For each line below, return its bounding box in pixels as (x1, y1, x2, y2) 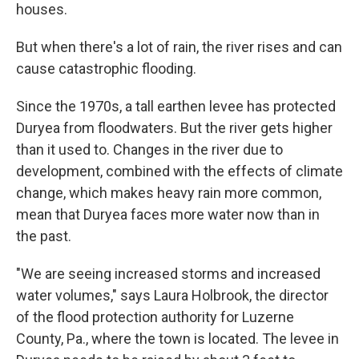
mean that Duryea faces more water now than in (16, 206, 320, 223)
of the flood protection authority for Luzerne (16, 309, 294, 325)
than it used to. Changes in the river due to (16, 141, 283, 158)
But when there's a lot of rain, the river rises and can (16, 38, 342, 55)
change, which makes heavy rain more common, (16, 184, 321, 201)
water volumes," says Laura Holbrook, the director (16, 287, 329, 304)
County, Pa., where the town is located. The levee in (16, 330, 339, 347)
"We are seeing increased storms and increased (16, 265, 321, 282)
